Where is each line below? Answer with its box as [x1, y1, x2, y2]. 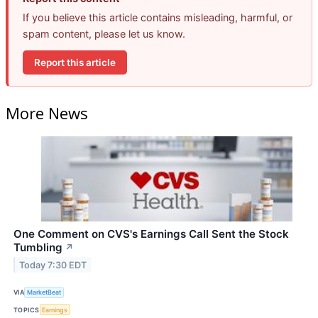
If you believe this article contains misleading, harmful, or [23, 11, 292, 24]
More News [6, 102, 88, 124]
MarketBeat [27, 288, 62, 297]
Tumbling [13, 240, 62, 254]
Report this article [34, 56, 116, 68]
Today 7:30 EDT [19, 259, 87, 270]
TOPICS [13, 305, 40, 314]
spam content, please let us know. [23, 28, 185, 40]
